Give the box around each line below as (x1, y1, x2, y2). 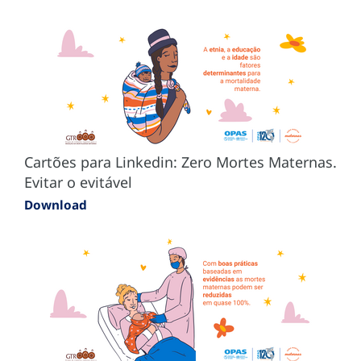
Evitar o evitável (24, 172, 132, 192)
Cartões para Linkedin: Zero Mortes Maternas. (24, 151, 337, 172)
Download (24, 196, 87, 213)
